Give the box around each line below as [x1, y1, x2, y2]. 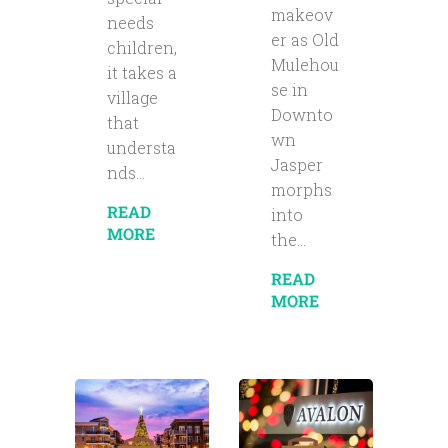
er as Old [270, 29, 339, 51]
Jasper [270, 154, 323, 176]
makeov [270, 4, 333, 26]
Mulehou [270, 54, 339, 76]
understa [106, 136, 176, 158]
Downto [270, 104, 333, 126]
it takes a [106, 61, 177, 83]
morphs [270, 179, 332, 201]
